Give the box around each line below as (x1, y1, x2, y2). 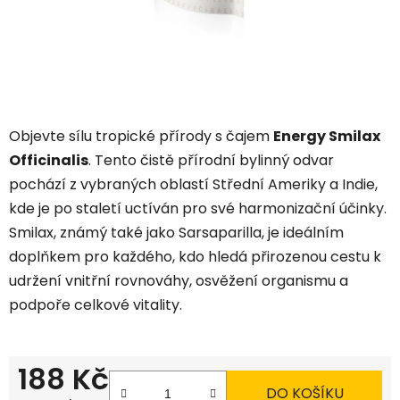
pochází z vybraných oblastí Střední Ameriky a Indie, (9, 174, 378, 196)
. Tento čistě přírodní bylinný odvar (88, 150, 334, 171)
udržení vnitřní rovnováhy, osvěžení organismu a (9, 271, 348, 292)
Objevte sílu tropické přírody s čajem (9, 126, 273, 147)
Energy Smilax (273, 126, 380, 147)
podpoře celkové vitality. (9, 295, 182, 316)
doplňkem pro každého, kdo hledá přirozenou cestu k (9, 246, 381, 268)
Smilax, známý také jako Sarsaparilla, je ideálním (9, 222, 344, 244)
